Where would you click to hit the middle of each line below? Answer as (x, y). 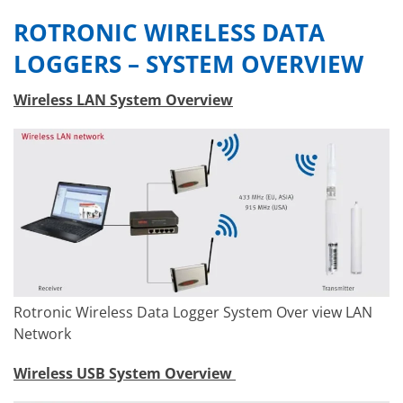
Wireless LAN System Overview (123, 100)
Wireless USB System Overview (125, 373)
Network (42, 334)
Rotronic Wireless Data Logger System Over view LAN (193, 313)
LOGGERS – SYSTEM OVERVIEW (188, 65)
